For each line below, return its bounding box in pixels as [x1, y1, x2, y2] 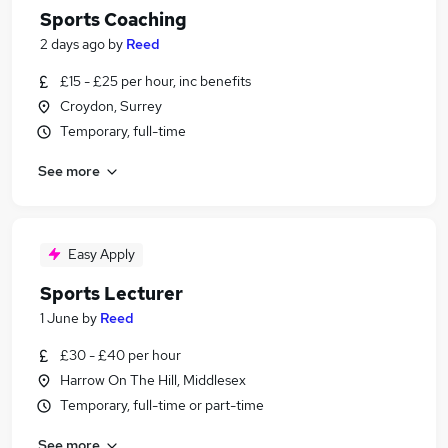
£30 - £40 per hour [60, 346, 181, 364]
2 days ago [40, 35, 105, 53]
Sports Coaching [40, 8, 187, 31]
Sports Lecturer [40, 282, 183, 305]
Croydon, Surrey [60, 97, 162, 115]
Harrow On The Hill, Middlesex [60, 371, 246, 389]
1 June [40, 309, 79, 327]
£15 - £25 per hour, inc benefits [60, 72, 251, 90]
